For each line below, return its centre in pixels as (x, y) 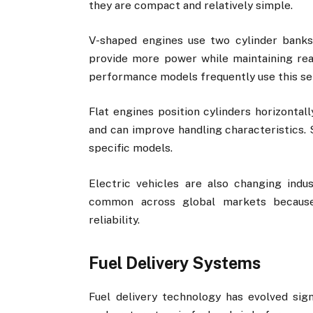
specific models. (131, 148)
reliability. (115, 219)
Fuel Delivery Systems (175, 263)
